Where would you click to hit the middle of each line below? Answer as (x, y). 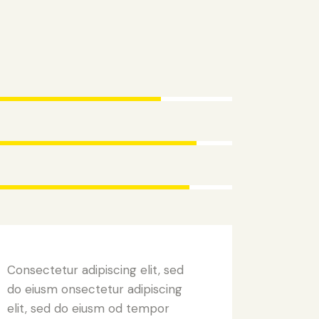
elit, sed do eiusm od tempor (88, 308)
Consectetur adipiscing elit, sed (95, 270)
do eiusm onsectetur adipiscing (95, 289)
